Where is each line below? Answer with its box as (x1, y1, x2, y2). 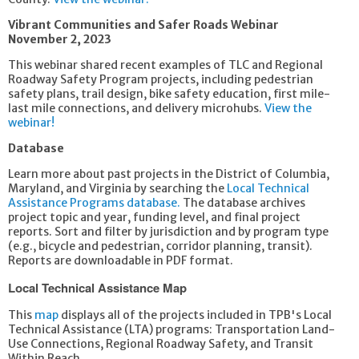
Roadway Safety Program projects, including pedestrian (8, 72, 313, 87)
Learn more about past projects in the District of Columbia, (8, 167, 329, 181)
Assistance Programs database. (8, 196, 180, 210)
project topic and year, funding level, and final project (8, 210, 301, 224)
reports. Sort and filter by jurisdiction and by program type (8, 224, 329, 239)
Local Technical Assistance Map (8, 279, 187, 296)
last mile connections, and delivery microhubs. (8, 101, 264, 115)
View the (264, 101, 312, 115)
